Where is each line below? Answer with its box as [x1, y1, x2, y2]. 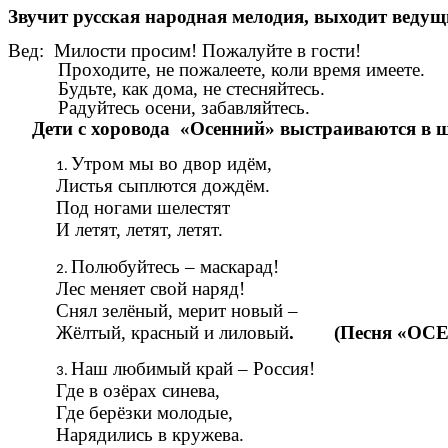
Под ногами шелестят [56, 197, 230, 219]
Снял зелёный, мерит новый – [56, 299, 298, 321]
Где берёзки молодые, [56, 402, 233, 424]
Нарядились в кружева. [56, 424, 244, 446]
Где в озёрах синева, [56, 380, 220, 402]
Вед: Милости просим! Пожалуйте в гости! [8, 39, 361, 61]
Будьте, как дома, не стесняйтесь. [8, 77, 325, 99]
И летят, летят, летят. [56, 219, 223, 241]
